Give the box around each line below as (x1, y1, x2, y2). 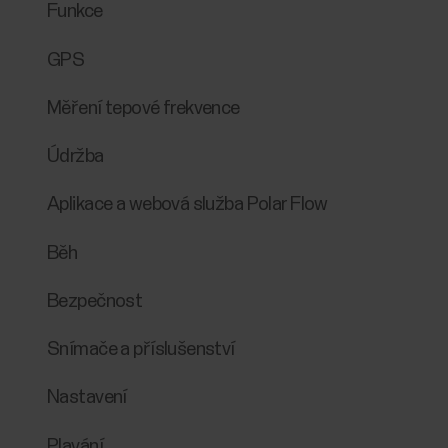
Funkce (47, 2, 103, 22)
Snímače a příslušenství (47, 340, 235, 360)
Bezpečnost (47, 291, 143, 311)
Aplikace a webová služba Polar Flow (47, 195, 328, 215)
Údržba (47, 147, 104, 167)
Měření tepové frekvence (47, 98, 240, 118)
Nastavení (47, 388, 127, 408)
